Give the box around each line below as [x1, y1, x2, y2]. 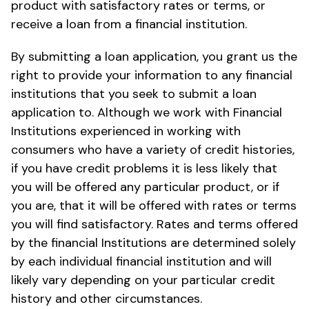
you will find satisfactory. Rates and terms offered [11, 215, 298, 232]
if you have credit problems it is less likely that [11, 159, 277, 177]
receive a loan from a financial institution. [11, 15, 247, 32]
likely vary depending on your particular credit [11, 271, 275, 288]
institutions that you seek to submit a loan [11, 85, 257, 102]
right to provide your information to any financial [11, 66, 292, 83]
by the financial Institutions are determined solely [11, 234, 296, 251]
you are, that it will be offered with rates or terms [11, 197, 297, 214]
